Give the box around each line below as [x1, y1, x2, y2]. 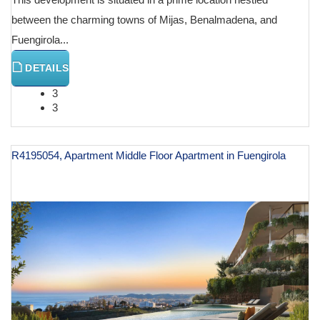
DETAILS [22, 61, 69, 74]
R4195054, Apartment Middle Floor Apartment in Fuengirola [11, 149, 286, 161]
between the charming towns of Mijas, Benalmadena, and [11, 13, 277, 26]
